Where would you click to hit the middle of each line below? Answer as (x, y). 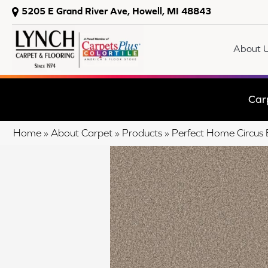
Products (142, 133)
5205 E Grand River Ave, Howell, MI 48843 (116, 11)
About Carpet (82, 133)
